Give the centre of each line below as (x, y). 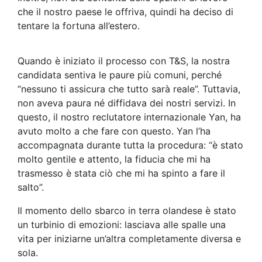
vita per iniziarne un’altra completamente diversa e (129, 239)
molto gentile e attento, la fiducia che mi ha (114, 159)
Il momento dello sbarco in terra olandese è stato (127, 211)
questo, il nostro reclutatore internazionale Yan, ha (129, 117)
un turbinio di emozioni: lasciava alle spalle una (122, 225)
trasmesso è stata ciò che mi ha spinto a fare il (121, 173)
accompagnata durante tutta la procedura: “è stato (130, 145)
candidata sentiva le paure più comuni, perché (120, 75)
